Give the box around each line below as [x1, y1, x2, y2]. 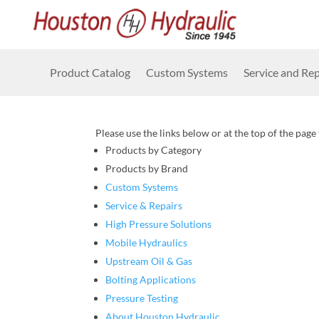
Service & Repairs [105, 199, 183, 212]
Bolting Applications [105, 273, 197, 286]
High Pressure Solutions [105, 218, 212, 231]
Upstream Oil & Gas [105, 255, 193, 268]
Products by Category [105, 144, 202, 157]
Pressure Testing [105, 292, 179, 305]
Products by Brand [105, 162, 189, 175]
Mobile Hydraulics [105, 236, 188, 249]
